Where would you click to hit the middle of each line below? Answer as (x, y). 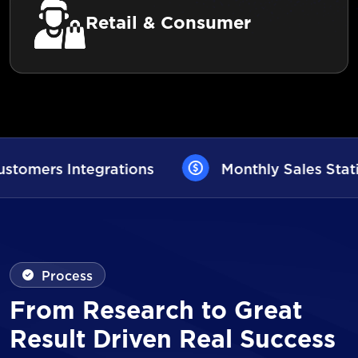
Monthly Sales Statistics (122, 168)
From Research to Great (156, 312)
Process (67, 275)
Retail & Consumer (168, 24)
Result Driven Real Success (173, 341)
